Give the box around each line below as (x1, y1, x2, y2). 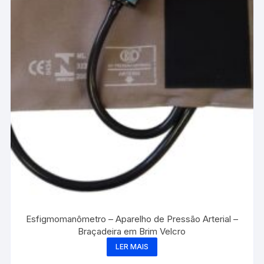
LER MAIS (115, 242, 148, 251)
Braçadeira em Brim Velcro (78, 225, 186, 237)
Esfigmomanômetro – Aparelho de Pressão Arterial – (25, 213, 238, 225)
